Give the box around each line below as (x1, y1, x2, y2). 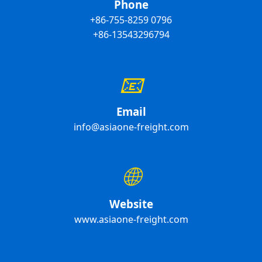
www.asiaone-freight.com (74, 213, 188, 226)
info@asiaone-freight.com (73, 120, 189, 134)
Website (109, 196, 153, 212)
